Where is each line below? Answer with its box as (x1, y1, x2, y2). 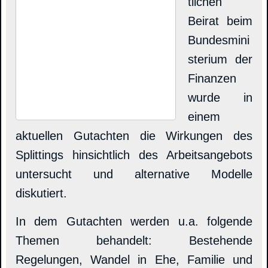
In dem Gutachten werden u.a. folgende (16, 215, 252, 229)
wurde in (188, 91, 252, 105)
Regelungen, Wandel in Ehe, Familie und (16, 253, 252, 267)
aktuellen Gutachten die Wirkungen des (16, 129, 252, 143)
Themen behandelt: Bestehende (16, 234, 252, 248)
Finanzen (188, 72, 236, 86)
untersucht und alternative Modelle (16, 167, 252, 181)
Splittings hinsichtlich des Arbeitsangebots (16, 148, 252, 162)
